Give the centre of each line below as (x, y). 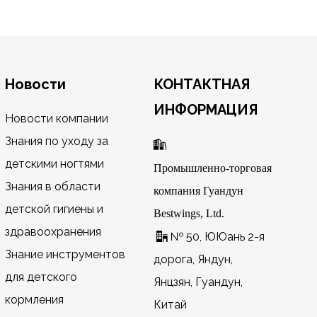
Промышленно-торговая (213, 168)
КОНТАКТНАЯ (202, 84)
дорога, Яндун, (194, 259)
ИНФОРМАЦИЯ (206, 110)
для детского (41, 277)
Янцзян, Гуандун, (198, 282)
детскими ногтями (54, 164)
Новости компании (56, 119)
